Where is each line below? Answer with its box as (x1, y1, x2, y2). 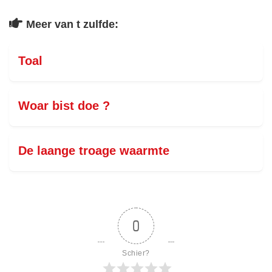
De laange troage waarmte (18, 144, 169, 157)
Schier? (122, 249, 150, 257)
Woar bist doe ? (18, 99, 110, 112)
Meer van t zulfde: (26, 18, 118, 30)
